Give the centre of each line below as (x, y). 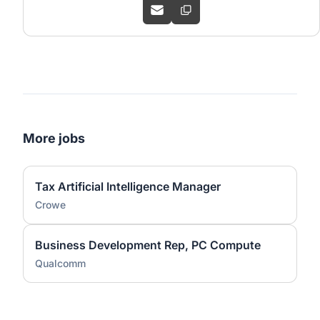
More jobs (54, 138)
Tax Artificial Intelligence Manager (128, 186)
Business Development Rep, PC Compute (148, 245)
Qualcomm (60, 263)
